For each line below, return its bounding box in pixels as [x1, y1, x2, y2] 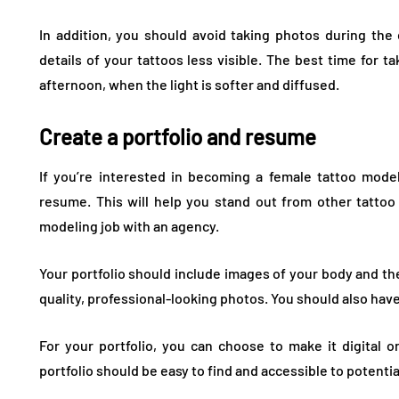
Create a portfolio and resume [39, 123, 316, 150]
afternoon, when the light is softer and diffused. [39, 75, 339, 93]
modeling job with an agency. [39, 216, 219, 234]
